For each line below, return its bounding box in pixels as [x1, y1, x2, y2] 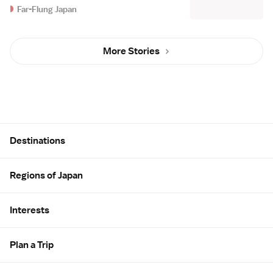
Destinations [10, 135, 65, 147]
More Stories [103, 45, 160, 58]
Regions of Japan [10, 169, 83, 182]
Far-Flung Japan [17, 4, 77, 15]
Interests [10, 204, 49, 217]
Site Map [9, 122, 55, 136]
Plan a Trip [10, 239, 54, 252]
